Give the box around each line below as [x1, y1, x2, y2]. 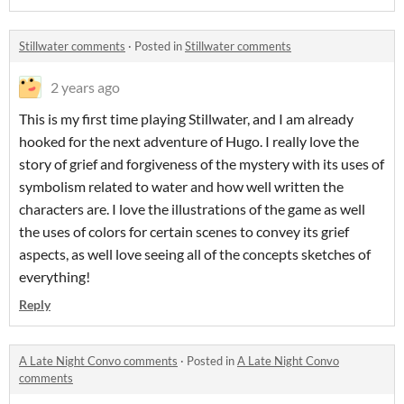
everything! [19, 268, 90, 285]
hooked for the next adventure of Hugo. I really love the [19, 133, 359, 150]
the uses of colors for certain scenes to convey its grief [19, 223, 349, 240]
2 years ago [50, 78, 120, 96]
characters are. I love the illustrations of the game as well [19, 200, 365, 217]
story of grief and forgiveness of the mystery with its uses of [19, 155, 384, 172]
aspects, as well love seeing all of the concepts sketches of [19, 245, 371, 262]
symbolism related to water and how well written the [19, 178, 344, 195]
